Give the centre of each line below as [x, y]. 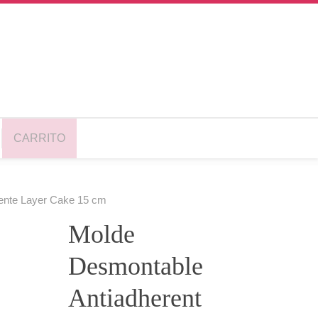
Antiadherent [135, 298]
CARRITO [39, 138]
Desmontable [136, 266]
